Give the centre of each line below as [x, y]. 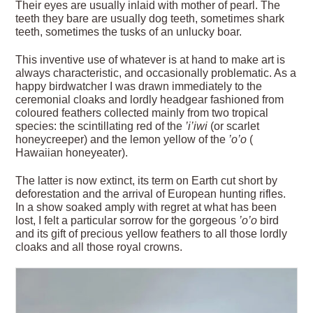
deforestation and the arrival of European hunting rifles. [151, 194]
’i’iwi [197, 126]
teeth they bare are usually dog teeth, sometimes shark [150, 19]
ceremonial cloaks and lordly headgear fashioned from [150, 99]
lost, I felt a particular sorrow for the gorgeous [128, 220]
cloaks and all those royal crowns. [99, 247]
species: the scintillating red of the [101, 126]
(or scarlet [234, 126]
